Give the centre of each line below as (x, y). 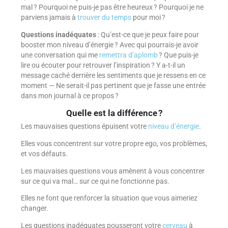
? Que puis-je (178, 55)
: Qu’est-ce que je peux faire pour (147, 34)
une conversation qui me (60, 55)
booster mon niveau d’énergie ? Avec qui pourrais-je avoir (109, 45)
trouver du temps (104, 18)
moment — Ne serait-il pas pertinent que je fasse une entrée (113, 85)
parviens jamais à (49, 18)
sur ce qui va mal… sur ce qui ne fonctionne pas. (95, 181)
